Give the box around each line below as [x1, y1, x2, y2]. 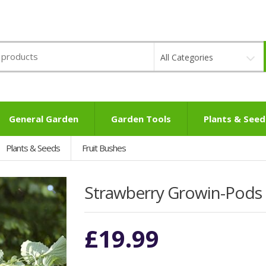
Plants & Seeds [6, 142, 60, 154]
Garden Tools [111, 113, 171, 125]
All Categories [160, 51, 213, 63]
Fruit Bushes [82, 142, 126, 154]
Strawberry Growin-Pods [84, 181, 262, 204]
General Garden [9, 113, 78, 125]
